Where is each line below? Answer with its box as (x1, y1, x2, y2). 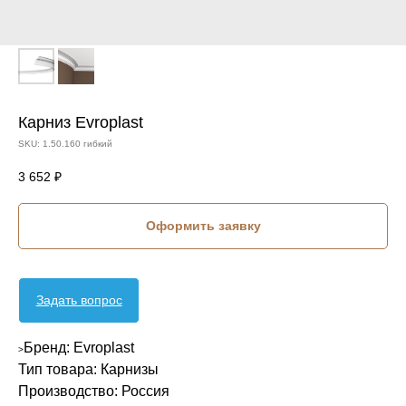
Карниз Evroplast (18, 113, 143, 131)
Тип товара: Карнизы (18, 362, 159, 378)
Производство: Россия (18, 383, 169, 400)
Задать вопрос (35, 293, 122, 308)
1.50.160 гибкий (43, 139, 112, 149)
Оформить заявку (145, 218, 261, 234)
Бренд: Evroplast (24, 340, 134, 356)
